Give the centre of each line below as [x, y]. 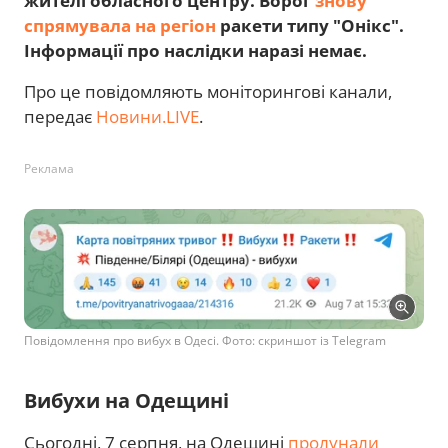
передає [60, 116]
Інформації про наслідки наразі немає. [195, 50]
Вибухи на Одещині [126, 400]
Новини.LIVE [147, 116]
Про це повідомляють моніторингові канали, [208, 91]
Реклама [49, 168]
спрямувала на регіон [120, 25]
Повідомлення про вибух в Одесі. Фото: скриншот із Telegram [205, 340]
